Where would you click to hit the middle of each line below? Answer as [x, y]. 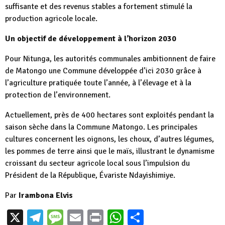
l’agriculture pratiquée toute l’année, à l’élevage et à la [98, 83]
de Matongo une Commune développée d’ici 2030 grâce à [103, 71]
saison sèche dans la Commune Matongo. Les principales [101, 127]
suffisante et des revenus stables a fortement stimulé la [99, 7]
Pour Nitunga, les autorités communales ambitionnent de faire [110, 59]
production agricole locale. [51, 19]
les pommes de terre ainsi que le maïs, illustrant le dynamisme [110, 151]
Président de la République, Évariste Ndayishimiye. [90, 176]
